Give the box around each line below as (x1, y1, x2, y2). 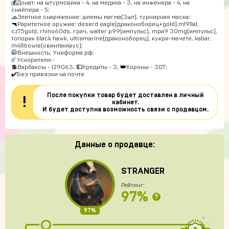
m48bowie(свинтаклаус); (11, 42, 83, 49)
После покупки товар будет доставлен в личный (47, 92, 204, 98)
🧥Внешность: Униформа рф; (11, 50, 94, 56)
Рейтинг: (121, 182, 145, 188)
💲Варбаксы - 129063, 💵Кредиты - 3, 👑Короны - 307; (11, 64, 167, 70)
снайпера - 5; (11, 7, 50, 13)
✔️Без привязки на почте (11, 71, 84, 77)
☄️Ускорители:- (11, 57, 55, 63)
